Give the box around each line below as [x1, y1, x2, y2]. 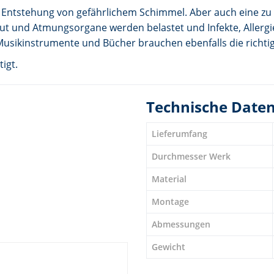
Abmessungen [152, 218, 210, 230]
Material [152, 172, 187, 185]
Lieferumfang [152, 127, 207, 139]
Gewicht [152, 240, 185, 253]
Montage [152, 195, 189, 207]
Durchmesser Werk [152, 150, 231, 162]
